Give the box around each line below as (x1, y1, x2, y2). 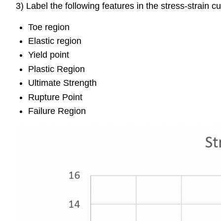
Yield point (28, 50, 69, 60)
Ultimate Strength (28, 78, 97, 88)
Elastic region (28, 36, 81, 46)
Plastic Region (28, 64, 85, 74)
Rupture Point (28, 92, 82, 102)
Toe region (28, 22, 70, 32)
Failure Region (28, 106, 86, 116)
